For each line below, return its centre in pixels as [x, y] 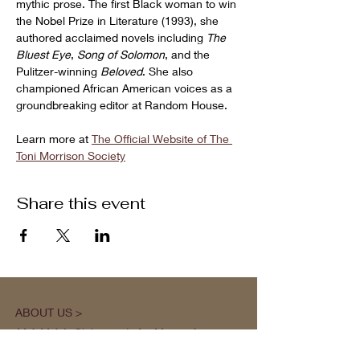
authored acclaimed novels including [111, 37]
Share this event [81, 203]
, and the [189, 54]
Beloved [121, 71]
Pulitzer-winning [58, 71]
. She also [169, 71]
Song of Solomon [121, 54]
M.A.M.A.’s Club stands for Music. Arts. [116, 332]
